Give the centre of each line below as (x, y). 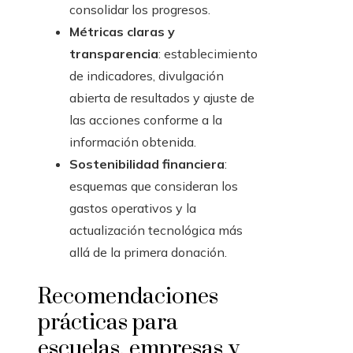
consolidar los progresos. (140, 10)
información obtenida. (133, 142)
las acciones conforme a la (146, 120)
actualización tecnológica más (156, 230)
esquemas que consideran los (154, 186)
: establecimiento (208, 54)
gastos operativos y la (133, 208)
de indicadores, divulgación (147, 76)
